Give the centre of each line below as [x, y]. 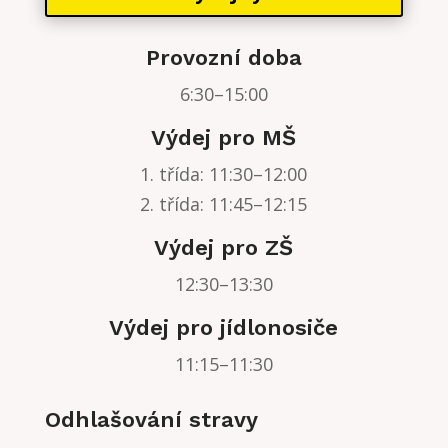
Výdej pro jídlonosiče [224, 327]
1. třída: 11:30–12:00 [224, 173]
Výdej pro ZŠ [224, 247]
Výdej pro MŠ [224, 137]
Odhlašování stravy [151, 419]
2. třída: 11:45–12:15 [224, 203]
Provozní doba [223, 57]
